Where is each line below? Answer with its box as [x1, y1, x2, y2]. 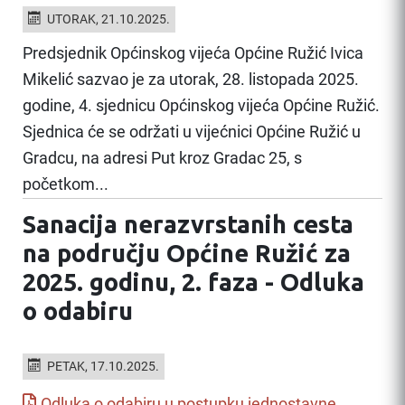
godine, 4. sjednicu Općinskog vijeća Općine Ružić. [23, 97, 380, 115]
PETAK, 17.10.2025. [46, 359, 159, 374]
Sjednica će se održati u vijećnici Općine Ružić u [23, 123, 361, 141]
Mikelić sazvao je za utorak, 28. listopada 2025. [23, 71, 359, 89]
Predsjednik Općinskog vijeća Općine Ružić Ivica [23, 44, 363, 62]
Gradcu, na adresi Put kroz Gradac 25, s [23, 149, 302, 167]
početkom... [23, 175, 108, 193]
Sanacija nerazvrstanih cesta [23, 211, 353, 238]
